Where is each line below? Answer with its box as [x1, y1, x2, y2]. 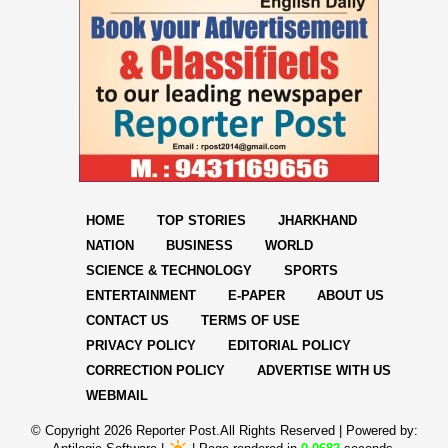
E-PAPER [228, 287, 285, 303]
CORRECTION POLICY [86, 362, 225, 378]
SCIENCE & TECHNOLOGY [86, 262, 252, 278]
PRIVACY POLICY [86, 337, 196, 353]
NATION [86, 237, 134, 253]
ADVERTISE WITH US [257, 362, 391, 378]
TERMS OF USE [201, 312, 300, 328]
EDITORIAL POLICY [228, 337, 351, 353]
